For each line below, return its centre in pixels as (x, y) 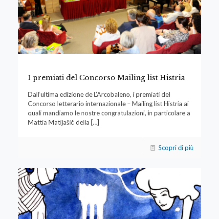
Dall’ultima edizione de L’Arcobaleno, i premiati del (99, 95)
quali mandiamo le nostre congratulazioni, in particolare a (109, 113)
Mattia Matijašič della (58, 122)
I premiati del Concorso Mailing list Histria (106, 78)
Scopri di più (176, 148)
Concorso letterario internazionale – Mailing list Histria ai (108, 104)
